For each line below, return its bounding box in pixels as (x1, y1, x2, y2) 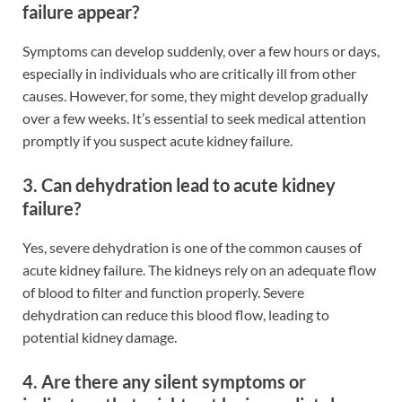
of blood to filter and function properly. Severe (22, 284, 304, 301)
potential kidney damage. (22, 328, 177, 346)
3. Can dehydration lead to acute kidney (22, 174, 336, 197)
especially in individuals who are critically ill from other (22, 65, 356, 83)
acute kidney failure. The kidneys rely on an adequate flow (22, 261, 376, 279)
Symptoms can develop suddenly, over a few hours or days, (22, 42, 380, 60)
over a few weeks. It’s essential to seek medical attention (22, 109, 366, 127)
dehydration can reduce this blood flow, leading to (22, 306, 329, 324)
